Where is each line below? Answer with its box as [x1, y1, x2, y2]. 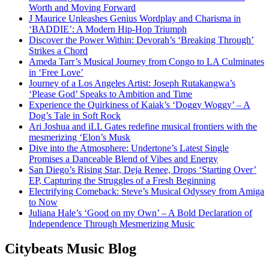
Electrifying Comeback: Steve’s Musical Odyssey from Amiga [29, 186, 264, 196]
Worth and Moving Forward [29, 2, 136, 13]
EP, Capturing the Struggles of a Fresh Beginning [29, 175, 216, 186]
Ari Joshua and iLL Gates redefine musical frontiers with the [29, 121, 257, 131]
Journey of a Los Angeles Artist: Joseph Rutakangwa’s [29, 77, 235, 88]
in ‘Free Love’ [29, 67, 83, 77]
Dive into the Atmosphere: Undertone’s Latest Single [29, 142, 229, 153]
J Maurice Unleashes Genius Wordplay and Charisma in [29, 13, 241, 23]
